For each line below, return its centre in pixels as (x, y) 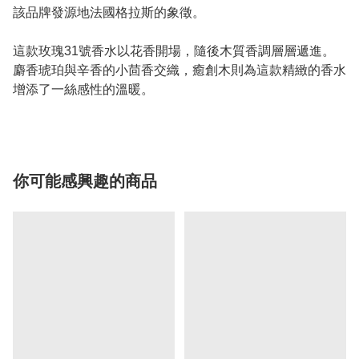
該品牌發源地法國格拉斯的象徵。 (109, 13)
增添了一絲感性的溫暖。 (83, 90)
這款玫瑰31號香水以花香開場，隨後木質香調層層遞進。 (174, 51)
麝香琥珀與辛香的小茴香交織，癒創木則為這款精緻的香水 (179, 71)
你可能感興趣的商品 (85, 182)
